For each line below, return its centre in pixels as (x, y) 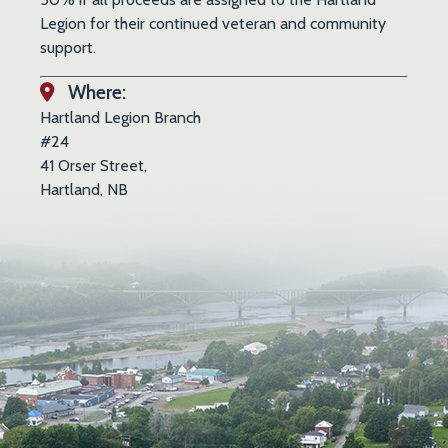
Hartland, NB (86, 189)
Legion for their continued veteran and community (213, 23)
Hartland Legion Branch (120, 117)
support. (68, 47)
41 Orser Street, (93, 165)
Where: (95, 91)
